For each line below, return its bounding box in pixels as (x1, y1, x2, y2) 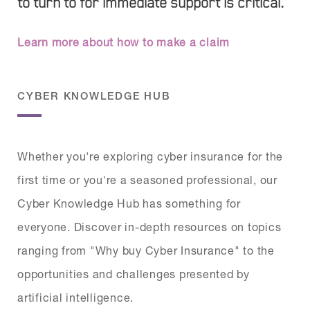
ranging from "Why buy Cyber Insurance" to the (17, 244, 275, 257)
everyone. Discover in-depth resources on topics (17, 220, 282, 233)
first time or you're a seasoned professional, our (17, 173, 277, 186)
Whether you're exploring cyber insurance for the (17, 149, 283, 163)
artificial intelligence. (17, 291, 134, 304)
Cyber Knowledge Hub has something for (17, 197, 241, 210)
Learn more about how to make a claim (17, 35, 230, 48)
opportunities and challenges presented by (17, 267, 250, 280)
